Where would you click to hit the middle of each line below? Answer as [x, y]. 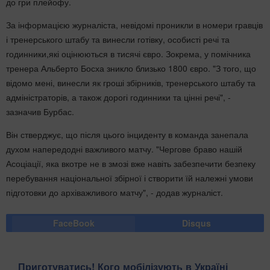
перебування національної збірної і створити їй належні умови [130, 177]
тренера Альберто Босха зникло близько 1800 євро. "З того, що [131, 68]
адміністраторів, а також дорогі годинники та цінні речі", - [118, 97]
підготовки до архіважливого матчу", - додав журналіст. [115, 192]
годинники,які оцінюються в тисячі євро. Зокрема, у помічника [128, 53]
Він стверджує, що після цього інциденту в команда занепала [127, 134]
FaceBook [74, 223]
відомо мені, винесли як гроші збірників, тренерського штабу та [131, 82]
